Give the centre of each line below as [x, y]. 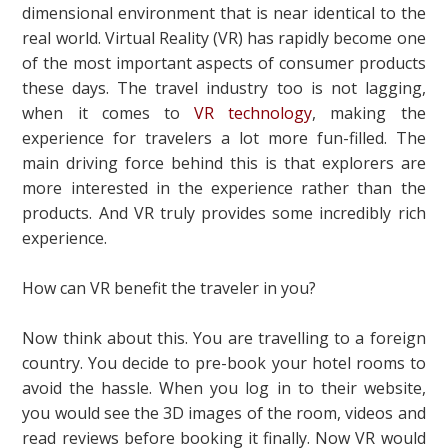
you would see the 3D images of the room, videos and [224, 413]
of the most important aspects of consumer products [224, 63]
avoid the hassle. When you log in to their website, [224, 388]
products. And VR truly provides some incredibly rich [224, 213]
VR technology [253, 113]
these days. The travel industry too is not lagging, [224, 88]
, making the [369, 113]
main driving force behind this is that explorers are [224, 163]
